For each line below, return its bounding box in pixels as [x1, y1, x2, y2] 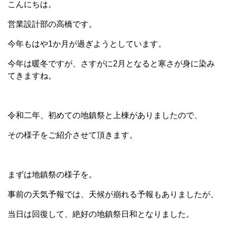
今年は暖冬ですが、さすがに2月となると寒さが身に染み [8, 59, 215, 68]
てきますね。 [8, 71, 56, 80]
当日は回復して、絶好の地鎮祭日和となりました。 [8, 210, 194, 218]
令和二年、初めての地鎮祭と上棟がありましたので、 [8, 111, 202, 120]
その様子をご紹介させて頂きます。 [8, 131, 137, 139]
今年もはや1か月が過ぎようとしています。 [8, 40, 166, 48]
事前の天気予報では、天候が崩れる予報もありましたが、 [8, 190, 218, 199]
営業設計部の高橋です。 [8, 20, 97, 28]
